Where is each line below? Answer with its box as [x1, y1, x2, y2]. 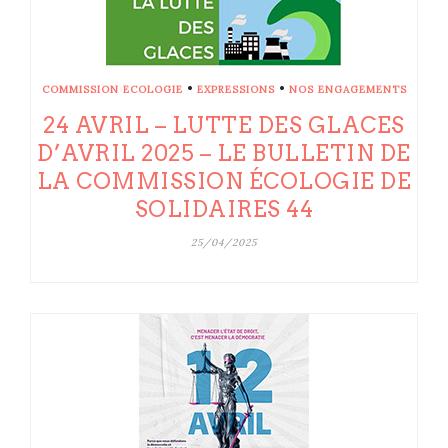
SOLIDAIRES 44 [134, 196, 314, 223]
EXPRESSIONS [196, 83, 275, 97]
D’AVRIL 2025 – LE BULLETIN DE [37, 140, 411, 167]
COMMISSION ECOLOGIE [41, 83, 183, 97]
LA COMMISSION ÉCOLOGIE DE [36, 168, 412, 195]
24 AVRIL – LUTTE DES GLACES [43, 112, 405, 139]
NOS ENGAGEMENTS [288, 83, 407, 97]
